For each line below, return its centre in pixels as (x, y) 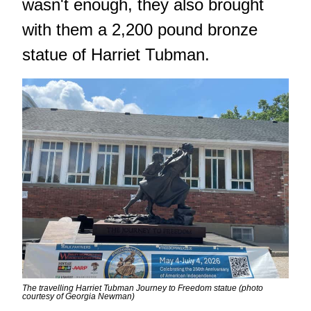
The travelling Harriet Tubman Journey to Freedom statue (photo (143, 288)
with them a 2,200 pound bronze (140, 30)
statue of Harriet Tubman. (116, 55)
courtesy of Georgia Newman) (78, 297)
